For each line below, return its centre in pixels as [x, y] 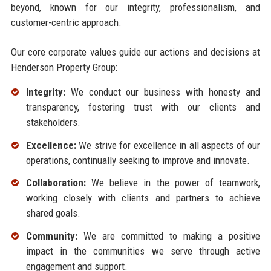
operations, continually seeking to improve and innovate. [138, 160]
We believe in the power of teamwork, [173, 183]
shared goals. [53, 213]
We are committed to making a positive [169, 236]
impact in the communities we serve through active [143, 251]
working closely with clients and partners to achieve [143, 198]
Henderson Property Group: [64, 67]
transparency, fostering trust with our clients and [143, 107]
